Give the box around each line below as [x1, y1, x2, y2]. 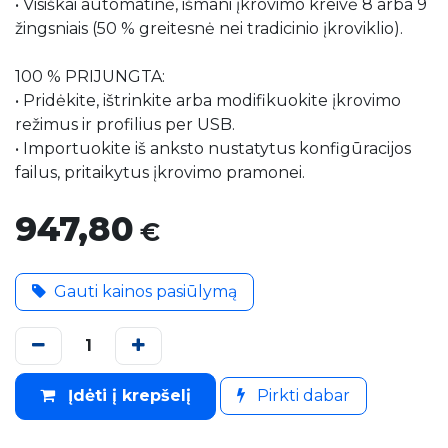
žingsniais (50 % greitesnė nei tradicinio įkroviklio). [15, 18, 403, 38]
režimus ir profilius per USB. [15, 114, 235, 134]
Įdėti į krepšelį [63, 386, 191, 406]
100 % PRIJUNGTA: [15, 66, 165, 86]
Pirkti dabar [253, 386, 350, 406]
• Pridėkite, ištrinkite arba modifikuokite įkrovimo [15, 90, 401, 110]
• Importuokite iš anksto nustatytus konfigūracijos [15, 138, 411, 158]
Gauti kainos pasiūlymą [54, 281, 237, 301]
